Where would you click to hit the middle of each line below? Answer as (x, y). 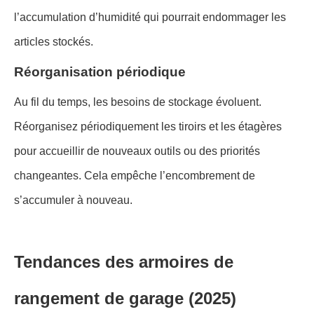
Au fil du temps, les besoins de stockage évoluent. (138, 102)
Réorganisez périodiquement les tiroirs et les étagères (148, 126)
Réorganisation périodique (100, 71)
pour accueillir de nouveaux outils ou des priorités (137, 151)
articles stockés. (54, 41)
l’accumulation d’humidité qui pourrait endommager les (150, 17)
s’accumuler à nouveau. (73, 200)
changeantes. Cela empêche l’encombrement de (135, 175)
